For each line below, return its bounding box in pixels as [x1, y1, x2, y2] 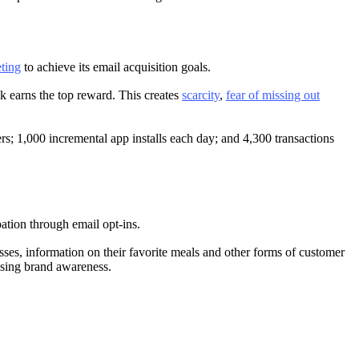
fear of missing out [226, 88, 320, 103]
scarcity [182, 88, 220, 103]
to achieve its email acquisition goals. [21, 59, 211, 74]
